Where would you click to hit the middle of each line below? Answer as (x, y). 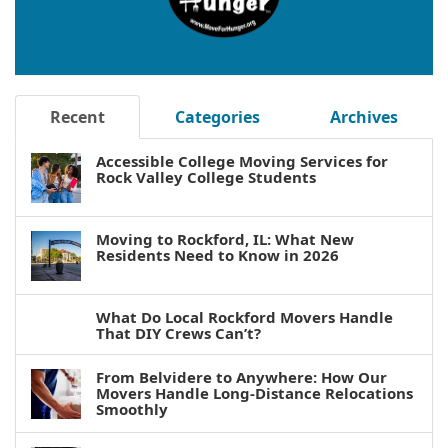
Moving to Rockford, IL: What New (225, 238)
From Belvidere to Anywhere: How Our (241, 376)
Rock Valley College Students (206, 176)
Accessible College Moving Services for (242, 160)
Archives (364, 116)
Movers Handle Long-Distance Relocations (254, 392)
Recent (77, 116)
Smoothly (132, 408)
